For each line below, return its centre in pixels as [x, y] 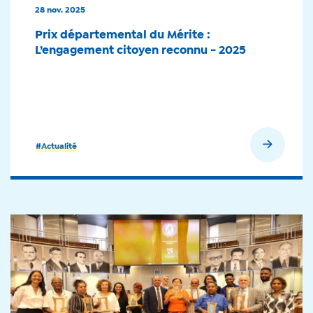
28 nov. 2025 [60, 10]
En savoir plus [222, 146]
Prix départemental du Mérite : [123, 35]
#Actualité [56, 147]
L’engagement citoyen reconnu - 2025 [140, 51]
